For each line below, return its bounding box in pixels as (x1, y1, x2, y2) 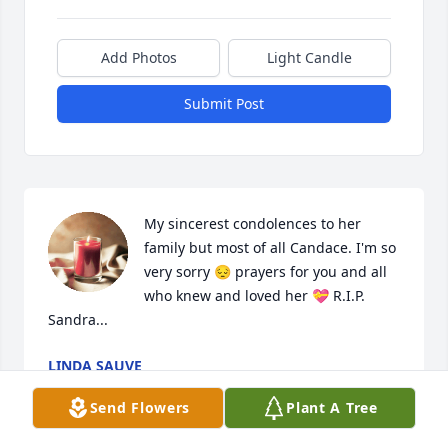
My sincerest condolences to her (144, 214, 361, 234)
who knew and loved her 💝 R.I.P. (144, 286, 365, 306)
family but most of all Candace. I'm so (144, 238, 396, 258)
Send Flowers (89, 398, 191, 417)
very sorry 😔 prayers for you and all (144, 262, 387, 282)
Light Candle (267, 48, 352, 68)
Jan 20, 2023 (48, 376, 129, 396)
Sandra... (48, 310, 108, 330)
